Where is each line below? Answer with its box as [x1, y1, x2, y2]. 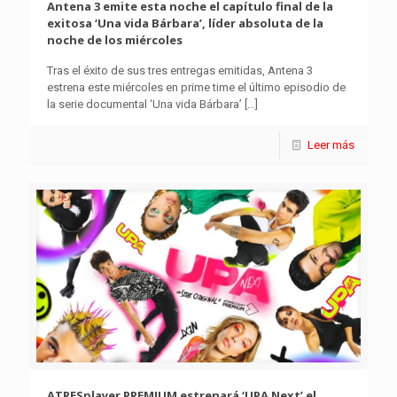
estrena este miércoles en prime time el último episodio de [47, 81, 346, 95]
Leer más [307, 138, 354, 152]
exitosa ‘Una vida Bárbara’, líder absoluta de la [47, 15, 323, 32]
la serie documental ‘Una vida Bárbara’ [47, 97, 242, 112]
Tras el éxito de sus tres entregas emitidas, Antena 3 [47, 64, 313, 78]
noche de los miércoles [47, 32, 183, 49]
